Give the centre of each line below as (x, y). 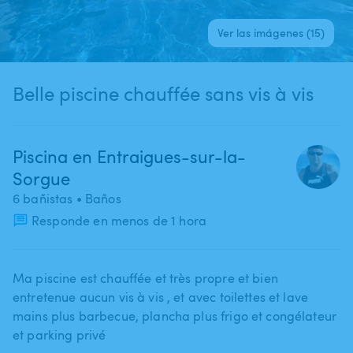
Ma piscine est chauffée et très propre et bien (145, 278)
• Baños (97, 198)
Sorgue (41, 178)
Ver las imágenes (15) (271, 32)
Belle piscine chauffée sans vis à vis (163, 93)
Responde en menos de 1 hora (119, 220)
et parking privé (59, 334)
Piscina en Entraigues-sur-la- (129, 156)
